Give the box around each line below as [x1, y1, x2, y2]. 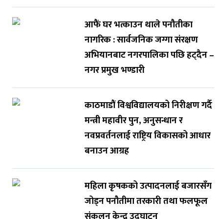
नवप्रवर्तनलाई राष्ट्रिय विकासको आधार [84, 128, 211, 144]
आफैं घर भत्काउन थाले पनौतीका [84, 17, 193, 33]
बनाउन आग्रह [84, 143, 129, 159]
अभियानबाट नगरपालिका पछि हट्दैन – [84, 47, 214, 63]
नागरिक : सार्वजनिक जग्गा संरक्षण [84, 32, 198, 48]
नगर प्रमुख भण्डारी [84, 63, 145, 78]
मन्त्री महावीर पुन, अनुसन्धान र [84, 113, 183, 129]
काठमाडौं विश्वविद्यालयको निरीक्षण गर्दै [84, 98, 212, 113]
